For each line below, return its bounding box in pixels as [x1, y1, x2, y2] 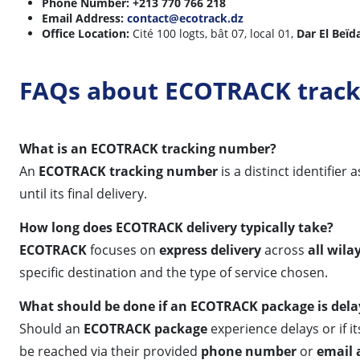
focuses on [87, 240, 159, 259]
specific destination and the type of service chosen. [19, 263, 328, 281]
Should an [19, 319, 84, 337]
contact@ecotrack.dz [127, 10, 243, 26]
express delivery [159, 240, 261, 259]
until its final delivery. [19, 184, 147, 202]
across [261, 240, 308, 259]
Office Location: [42, 25, 129, 41]
